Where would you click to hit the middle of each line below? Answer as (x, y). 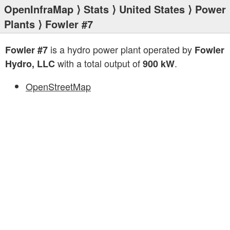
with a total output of (99, 63)
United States (152, 9)
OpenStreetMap (58, 86)
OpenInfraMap (39, 9)
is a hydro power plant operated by (121, 49)
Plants (20, 24)
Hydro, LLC (30, 64)
